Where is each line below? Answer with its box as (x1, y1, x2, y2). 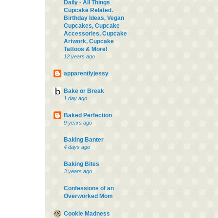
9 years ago (64, 119, 92, 126)
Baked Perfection (64, 111, 112, 119)
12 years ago (64, 53, 95, 59)
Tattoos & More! (64, 45, 108, 53)
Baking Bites (64, 160, 99, 167)
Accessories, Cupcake (64, 30, 127, 37)
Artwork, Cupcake (64, 37, 114, 45)
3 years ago (64, 168, 92, 174)
